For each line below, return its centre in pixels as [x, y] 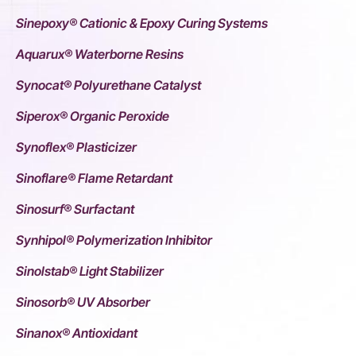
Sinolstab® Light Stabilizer [90, 271]
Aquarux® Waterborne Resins [100, 54]
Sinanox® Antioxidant [77, 333]
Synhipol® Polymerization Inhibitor [114, 240]
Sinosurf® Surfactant [75, 209]
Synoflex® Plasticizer [76, 147]
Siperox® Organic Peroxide [93, 116]
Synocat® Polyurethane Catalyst [108, 85]
